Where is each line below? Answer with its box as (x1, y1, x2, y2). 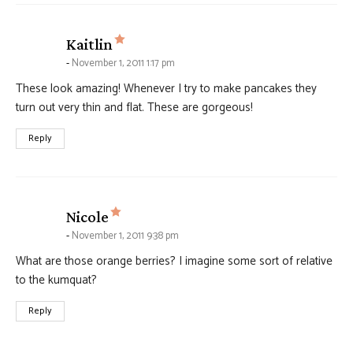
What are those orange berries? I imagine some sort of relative (16, 251, 333, 272)
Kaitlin (66, 35, 113, 54)
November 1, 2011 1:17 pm (72, 55, 175, 72)
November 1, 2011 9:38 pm (72, 228, 179, 245)
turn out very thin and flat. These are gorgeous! (16, 98, 253, 118)
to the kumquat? (16, 270, 97, 291)
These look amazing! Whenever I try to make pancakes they (16, 79, 317, 99)
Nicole (66, 207, 109, 227)
